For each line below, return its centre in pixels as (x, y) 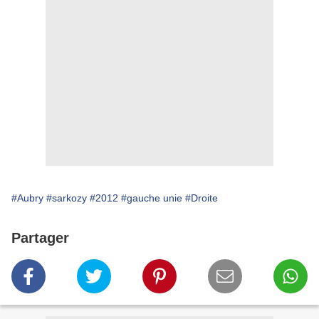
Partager (40, 238)
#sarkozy (67, 198)
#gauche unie (152, 198)
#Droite (202, 198)
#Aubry (27, 198)
